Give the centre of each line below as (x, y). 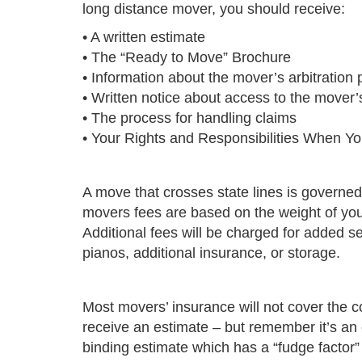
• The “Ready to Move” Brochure (189, 57)
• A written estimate (144, 37)
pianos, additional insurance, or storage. (213, 253)
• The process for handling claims (189, 118)
